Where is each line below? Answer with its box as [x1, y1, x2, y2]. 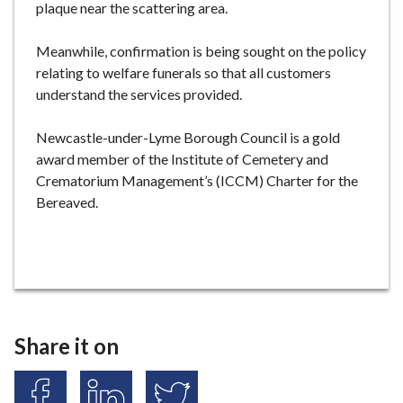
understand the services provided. [36, 85, 242, 103]
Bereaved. [36, 193, 98, 210]
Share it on [14, 332, 119, 359]
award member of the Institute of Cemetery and [36, 149, 328, 167]
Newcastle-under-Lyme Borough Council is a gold [36, 128, 340, 146]
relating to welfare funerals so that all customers [36, 63, 331, 81]
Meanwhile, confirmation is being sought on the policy [36, 41, 366, 59]
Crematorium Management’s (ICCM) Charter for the [36, 171, 358, 189]
